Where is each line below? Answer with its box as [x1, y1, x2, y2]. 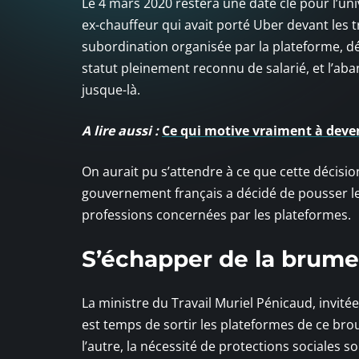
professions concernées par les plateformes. [82, 205, 351, 224]
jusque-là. [82, 80, 140, 99]
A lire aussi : [82, 121, 159, 139]
